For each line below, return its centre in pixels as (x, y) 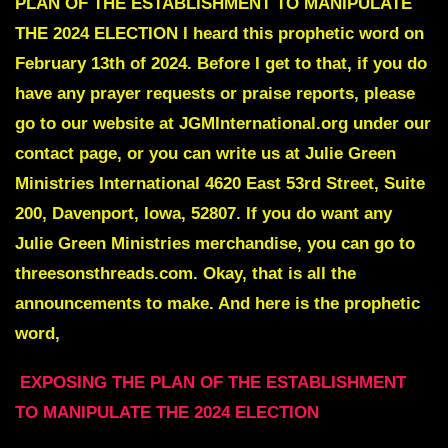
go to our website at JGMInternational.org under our (223, 123)
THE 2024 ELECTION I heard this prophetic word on (219, 33)
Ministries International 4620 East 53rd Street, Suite (220, 183)
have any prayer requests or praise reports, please (215, 93)
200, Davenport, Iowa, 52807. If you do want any (203, 213)
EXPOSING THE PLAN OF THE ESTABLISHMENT (213, 383)
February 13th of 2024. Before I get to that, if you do (221, 63)
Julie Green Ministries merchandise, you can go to (215, 243)
